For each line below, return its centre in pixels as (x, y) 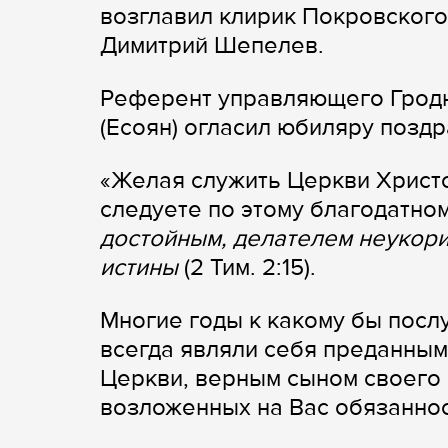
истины (139, 267)
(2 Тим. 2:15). (247, 267)
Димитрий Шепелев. (212, 45)
